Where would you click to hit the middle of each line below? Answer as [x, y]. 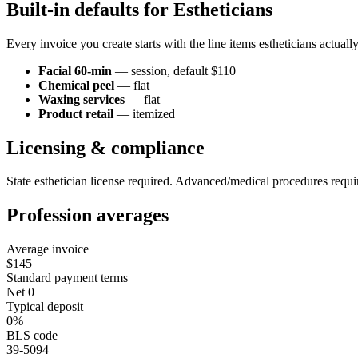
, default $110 [201, 70]
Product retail [76, 113]
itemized [154, 113]
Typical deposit [45, 307]
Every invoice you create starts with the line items [133, 43]
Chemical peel [76, 85]
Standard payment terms [67, 278]
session [149, 70]
